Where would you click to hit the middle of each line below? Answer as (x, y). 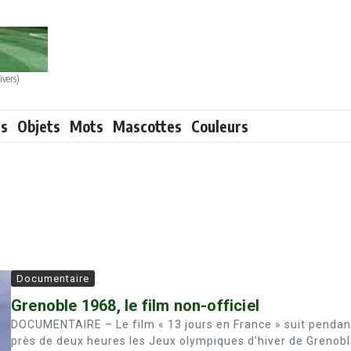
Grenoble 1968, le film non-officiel (135, 306)
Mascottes (147, 126)
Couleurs (220, 126)
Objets (39, 126)
